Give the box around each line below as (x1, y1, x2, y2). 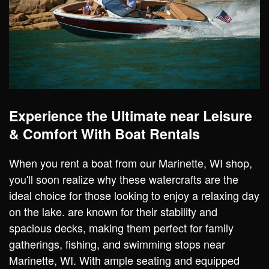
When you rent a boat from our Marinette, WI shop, (9, 154, 252, 171)
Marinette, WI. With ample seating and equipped (9, 252, 240, 268)
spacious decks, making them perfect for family (9, 219, 234, 235)
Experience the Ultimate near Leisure (9, 105, 252, 125)
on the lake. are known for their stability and (9, 203, 217, 219)
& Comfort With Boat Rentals (9, 123, 200, 144)
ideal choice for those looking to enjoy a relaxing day (9, 187, 259, 203)
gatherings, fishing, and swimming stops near (9, 235, 225, 252)
